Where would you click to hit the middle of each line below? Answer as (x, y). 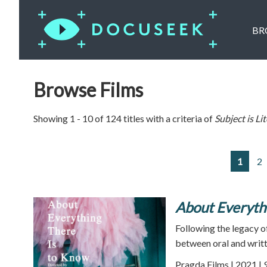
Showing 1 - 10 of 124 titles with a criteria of (124, 118)
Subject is (235, 118)
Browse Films (88, 90)
